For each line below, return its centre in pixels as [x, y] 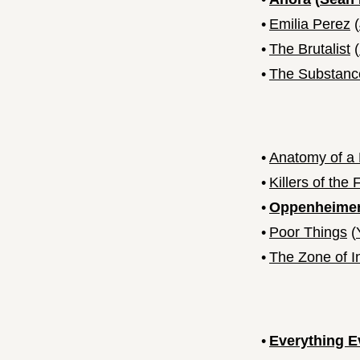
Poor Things [308, 233]
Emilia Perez [310, 25]
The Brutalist [310, 49]
